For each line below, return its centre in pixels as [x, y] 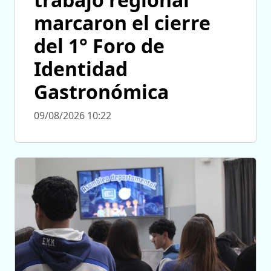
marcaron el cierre [122, 22]
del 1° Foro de [99, 45]
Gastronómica [101, 91]
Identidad [81, 68]
